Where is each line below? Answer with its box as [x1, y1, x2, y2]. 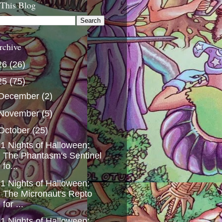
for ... [2, 199, 23, 209]
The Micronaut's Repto [2, 188, 92, 199]
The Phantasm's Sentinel [2, 151, 102, 161]
